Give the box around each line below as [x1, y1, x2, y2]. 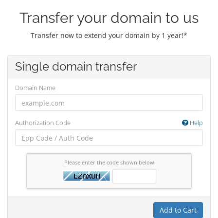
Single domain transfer [15, 59, 137, 73]
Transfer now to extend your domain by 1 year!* [31, 31, 187, 40]
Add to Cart [160, 205, 197, 215]
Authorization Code [15, 118, 71, 127]
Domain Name [15, 83, 55, 92]
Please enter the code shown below [64, 159, 154, 166]
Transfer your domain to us [19, 9, 199, 26]
